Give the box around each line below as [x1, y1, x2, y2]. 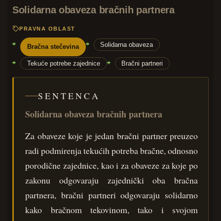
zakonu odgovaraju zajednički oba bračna [25, 174, 198, 186]
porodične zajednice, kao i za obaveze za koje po [25, 159, 198, 171]
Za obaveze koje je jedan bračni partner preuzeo [25, 129, 198, 142]
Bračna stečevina [27, 43, 79, 51]
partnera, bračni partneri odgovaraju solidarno [25, 188, 198, 201]
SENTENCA [38, 90, 100, 102]
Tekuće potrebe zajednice [27, 59, 100, 67]
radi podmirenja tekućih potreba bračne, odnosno [25, 144, 198, 156]
